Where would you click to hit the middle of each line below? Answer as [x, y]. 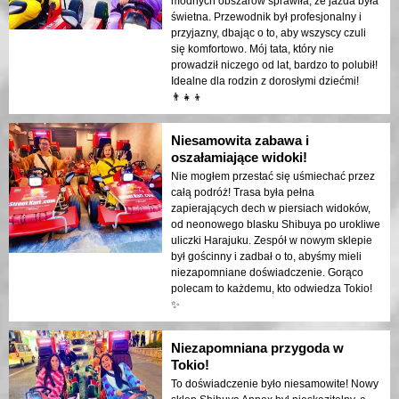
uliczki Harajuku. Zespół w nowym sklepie [272, 241]
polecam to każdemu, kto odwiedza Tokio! [272, 289]
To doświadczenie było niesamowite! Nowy [275, 384]
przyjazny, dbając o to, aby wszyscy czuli [269, 33]
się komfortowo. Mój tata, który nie [252, 49]
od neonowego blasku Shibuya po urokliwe [276, 225]
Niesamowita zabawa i [240, 141]
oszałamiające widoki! [239, 158]
